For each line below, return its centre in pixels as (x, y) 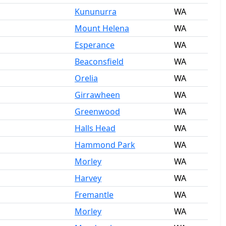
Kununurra (96, 12)
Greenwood (97, 111)
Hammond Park (105, 145)
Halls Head (95, 128)
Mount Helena (102, 28)
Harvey (88, 178)
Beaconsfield (99, 62)
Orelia (86, 78)
